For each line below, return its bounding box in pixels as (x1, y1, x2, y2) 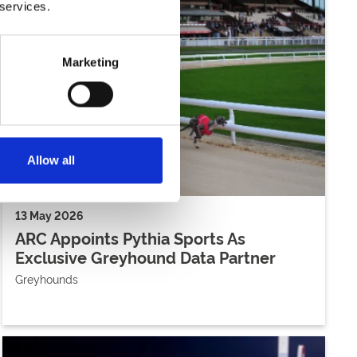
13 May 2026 (14, 207, 84, 222)
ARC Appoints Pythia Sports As (14, 226, 245, 249)
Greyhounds (14, 270, 78, 286)
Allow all (26, 153, 75, 167)
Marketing (62, 55, 119, 69)
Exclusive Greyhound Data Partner (14, 245, 276, 268)
